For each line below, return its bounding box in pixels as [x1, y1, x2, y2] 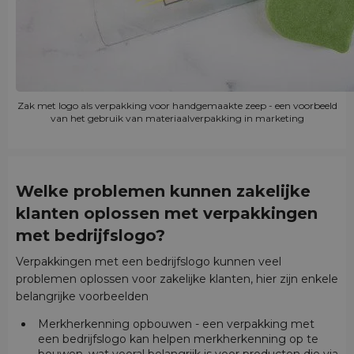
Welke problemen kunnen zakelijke [16, 182, 311, 201]
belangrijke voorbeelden [16, 288, 149, 303]
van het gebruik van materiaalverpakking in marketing [50, 112, 304, 125]
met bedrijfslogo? [16, 226, 165, 246]
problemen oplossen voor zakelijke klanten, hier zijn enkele [16, 271, 338, 286]
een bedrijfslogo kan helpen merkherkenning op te [37, 331, 318, 346]
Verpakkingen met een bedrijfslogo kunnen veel [16, 254, 281, 269]
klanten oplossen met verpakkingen [16, 204, 318, 224]
